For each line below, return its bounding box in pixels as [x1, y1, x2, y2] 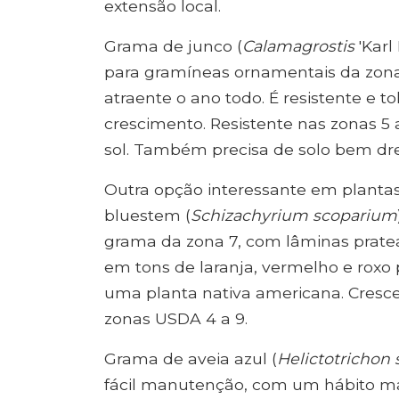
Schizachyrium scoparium [191, 206, 397, 224]
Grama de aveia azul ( [104, 349, 277, 368]
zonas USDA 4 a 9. [104, 309, 248, 328]
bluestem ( [104, 206, 191, 224]
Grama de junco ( [104, 37, 242, 55]
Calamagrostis [242, 37, 354, 55]
